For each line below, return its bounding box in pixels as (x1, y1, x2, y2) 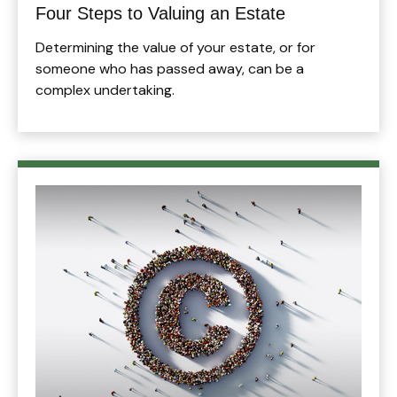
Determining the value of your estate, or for (35, 37, 315, 57)
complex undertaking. (35, 80, 175, 99)
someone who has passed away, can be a (35, 58, 304, 78)
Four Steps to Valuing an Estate (35, 3, 285, 23)
